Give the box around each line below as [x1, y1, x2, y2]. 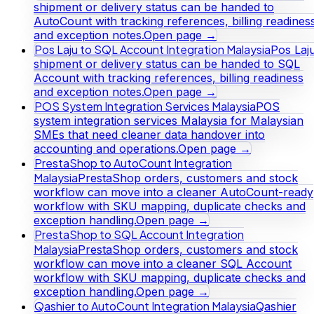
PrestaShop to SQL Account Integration [34, 226, 244, 242]
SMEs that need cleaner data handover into [34, 127, 265, 142]
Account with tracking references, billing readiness [34, 70, 303, 85]
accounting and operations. [34, 141, 178, 156]
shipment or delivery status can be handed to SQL [34, 56, 300, 71]
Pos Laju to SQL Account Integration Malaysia [34, 41, 271, 57]
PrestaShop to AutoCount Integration [34, 155, 232, 170]
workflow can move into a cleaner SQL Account [34, 256, 292, 271]
